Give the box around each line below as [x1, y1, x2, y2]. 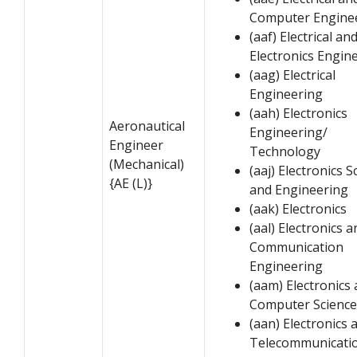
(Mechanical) [109, 155, 184, 173]
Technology [249, 142, 320, 160]
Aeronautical [109, 116, 185, 135]
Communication [249, 237, 343, 256]
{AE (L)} [109, 174, 152, 192]
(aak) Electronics [249, 199, 347, 218]
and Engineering [249, 180, 348, 198]
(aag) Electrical [249, 65, 335, 84]
